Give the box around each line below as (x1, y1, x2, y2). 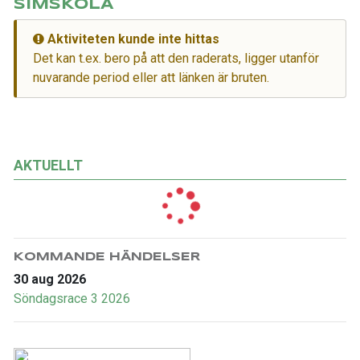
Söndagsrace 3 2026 (14, 291, 130, 306)
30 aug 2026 (14, 272, 86, 287)
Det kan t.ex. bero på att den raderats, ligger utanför (33, 51, 319, 66)
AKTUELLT (14, 157, 83, 174)
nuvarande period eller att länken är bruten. (33, 70, 269, 85)
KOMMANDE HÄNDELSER (14, 252, 200, 263)
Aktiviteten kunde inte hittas (44, 31, 219, 47)
